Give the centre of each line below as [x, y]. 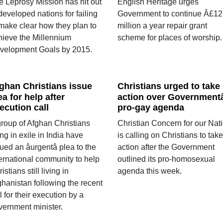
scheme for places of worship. [169, 37]
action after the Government [166, 147]
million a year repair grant [162, 25]
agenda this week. [149, 171]
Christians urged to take [168, 86]
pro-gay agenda [151, 108]
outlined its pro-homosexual [166, 159]
